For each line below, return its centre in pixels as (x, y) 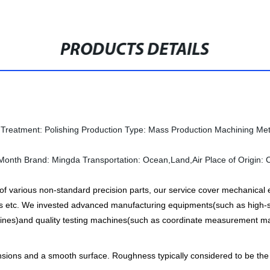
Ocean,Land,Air (173, 160)
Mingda (67, 160)
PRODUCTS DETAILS (135, 50)
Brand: (37, 160)
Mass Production (180, 130)
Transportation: (113, 160)
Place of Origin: (234, 160)
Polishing (62, 130)
